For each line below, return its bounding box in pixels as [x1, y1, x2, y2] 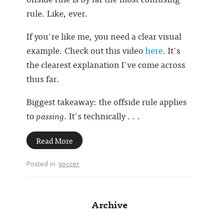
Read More [36, 134, 73, 147]
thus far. [26, 71, 60, 86]
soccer [58, 158, 80, 169]
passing [36, 109, 64, 123]
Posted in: [26, 158, 59, 169]
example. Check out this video [26, 43, 145, 57]
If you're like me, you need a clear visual [26, 29, 181, 43]
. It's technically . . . [64, 109, 140, 123]
